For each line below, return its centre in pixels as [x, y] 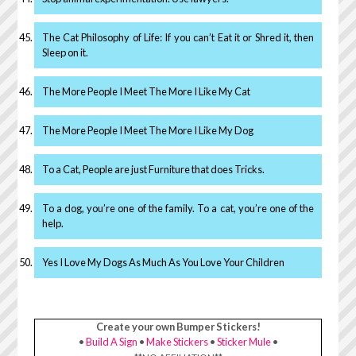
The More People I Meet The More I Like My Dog [147, 130]
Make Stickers [177, 341]
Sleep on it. [65, 52]
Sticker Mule [244, 341]
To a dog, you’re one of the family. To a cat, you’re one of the [178, 208]
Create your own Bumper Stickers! [178, 326]
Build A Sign [111, 341]
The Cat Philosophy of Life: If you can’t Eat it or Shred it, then [178, 37]
